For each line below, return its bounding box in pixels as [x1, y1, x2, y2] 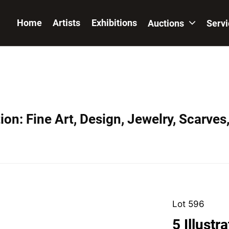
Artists [53, 17, 81, 28]
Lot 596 [172, 199, 204, 209]
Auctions [147, 18, 186, 29]
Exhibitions [91, 17, 137, 28]
